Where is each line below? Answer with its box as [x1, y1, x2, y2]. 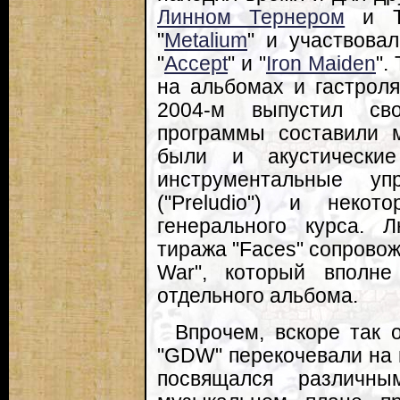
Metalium [164, 29, 247, 53]
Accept [164, 53, 228, 76]
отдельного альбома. [157, 285, 358, 308]
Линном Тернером [157, 6, 346, 29]
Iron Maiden [266, 53, 376, 76]
